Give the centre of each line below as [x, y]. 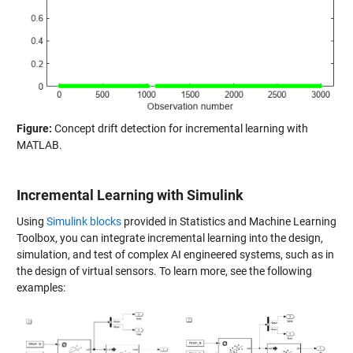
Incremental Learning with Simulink [130, 195]
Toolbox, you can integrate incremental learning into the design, [169, 238]
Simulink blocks [84, 221]
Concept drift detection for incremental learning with [180, 129]
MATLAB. [39, 145]
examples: [41, 287]
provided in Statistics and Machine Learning [229, 221]
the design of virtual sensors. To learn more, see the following [164, 271]
